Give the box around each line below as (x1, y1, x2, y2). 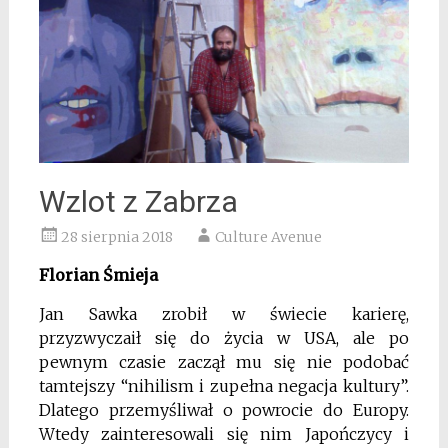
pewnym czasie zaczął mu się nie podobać (38, 351, 410, 372)
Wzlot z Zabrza (38, 183, 238, 219)
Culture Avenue (214, 227, 322, 246)
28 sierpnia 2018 (60, 227, 173, 246)
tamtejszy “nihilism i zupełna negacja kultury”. (38, 375, 410, 396)
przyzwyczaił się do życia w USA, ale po (38, 327, 410, 348)
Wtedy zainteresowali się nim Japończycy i (38, 423, 410, 444)
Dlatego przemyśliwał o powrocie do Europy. (38, 399, 410, 420)
